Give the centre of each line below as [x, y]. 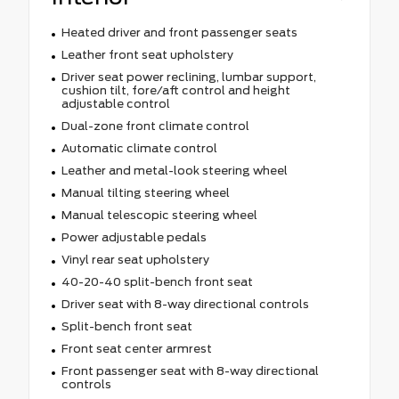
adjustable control [115, 103]
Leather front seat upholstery [147, 54]
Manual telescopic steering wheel [159, 215]
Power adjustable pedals [134, 237]
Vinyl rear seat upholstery [135, 259]
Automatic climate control [139, 148]
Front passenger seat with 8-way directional [190, 370]
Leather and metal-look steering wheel [174, 170]
